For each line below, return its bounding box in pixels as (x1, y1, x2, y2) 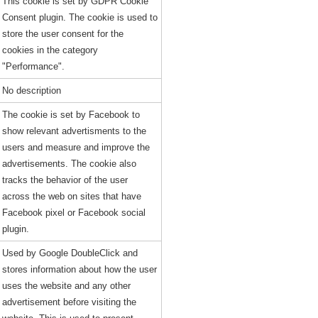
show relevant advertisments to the (1, 126, 146, 136)
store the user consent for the (1, 28, 124, 39)
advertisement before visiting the (1, 297, 136, 307)
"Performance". (1, 61, 65, 72)
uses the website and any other (1, 280, 131, 291)
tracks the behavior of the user (1, 175, 128, 185)
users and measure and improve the (1, 142, 150, 153)
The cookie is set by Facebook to (1, 109, 140, 120)
